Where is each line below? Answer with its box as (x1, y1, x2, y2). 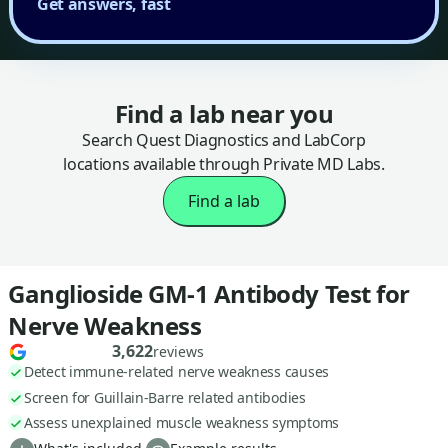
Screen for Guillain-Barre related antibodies (24, 387, 306, 407)
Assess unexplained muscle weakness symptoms (24, 413, 339, 433)
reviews (153, 342, 204, 362)
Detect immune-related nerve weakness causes (24, 361, 329, 381)
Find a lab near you (114, 96, 334, 130)
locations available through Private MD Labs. (63, 152, 385, 175)
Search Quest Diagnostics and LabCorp (82, 128, 366, 151)
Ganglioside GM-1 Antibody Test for (8, 276, 410, 310)
